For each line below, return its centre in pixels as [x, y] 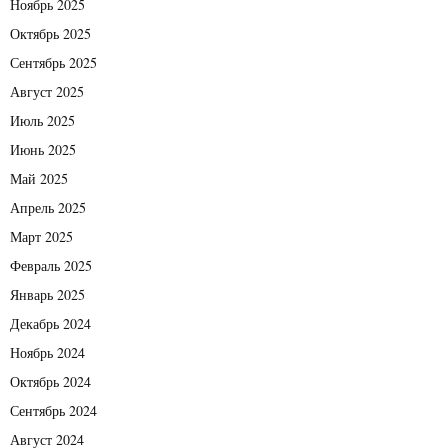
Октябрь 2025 [50, 33]
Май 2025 [39, 178]
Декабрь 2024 [50, 323]
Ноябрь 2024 [47, 352]
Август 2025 [47, 91]
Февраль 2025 [51, 265]
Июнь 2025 [43, 149]
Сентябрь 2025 [53, 62]
